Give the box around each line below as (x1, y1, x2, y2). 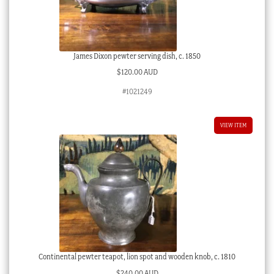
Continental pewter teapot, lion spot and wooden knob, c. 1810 (39, 252, 235, 262)
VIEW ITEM (220, 122, 247, 129)
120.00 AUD (120, 67, 158, 77)
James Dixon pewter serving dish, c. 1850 (73, 51, 201, 61)
